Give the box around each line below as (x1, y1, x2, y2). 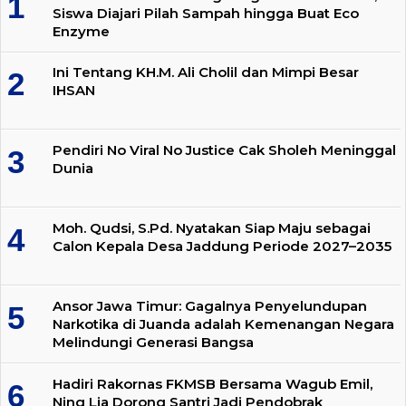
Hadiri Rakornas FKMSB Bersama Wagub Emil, (53, 374, 372, 392)
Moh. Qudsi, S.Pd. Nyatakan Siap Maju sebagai (53, 219, 371, 237)
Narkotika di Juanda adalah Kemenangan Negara (53, 314, 394, 333)
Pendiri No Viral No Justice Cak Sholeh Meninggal (53, 141, 396, 159)
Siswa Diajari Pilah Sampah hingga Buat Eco (53, 4, 359, 22)
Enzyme (53, 22, 110, 40)
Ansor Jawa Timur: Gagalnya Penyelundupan (53, 296, 367, 314)
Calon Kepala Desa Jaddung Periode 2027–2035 (53, 237, 391, 256)
